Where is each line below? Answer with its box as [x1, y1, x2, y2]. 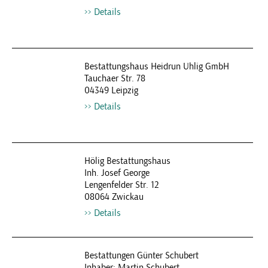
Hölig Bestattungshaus [84, 155, 170, 167]
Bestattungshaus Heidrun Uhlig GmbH [84, 60, 229, 72]
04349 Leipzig [84, 84, 138, 96]
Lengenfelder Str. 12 [84, 179, 159, 191]
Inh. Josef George [84, 167, 150, 179]
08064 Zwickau [84, 191, 144, 203]
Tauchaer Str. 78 [84, 72, 145, 84]
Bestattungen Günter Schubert [84, 249, 199, 261]
